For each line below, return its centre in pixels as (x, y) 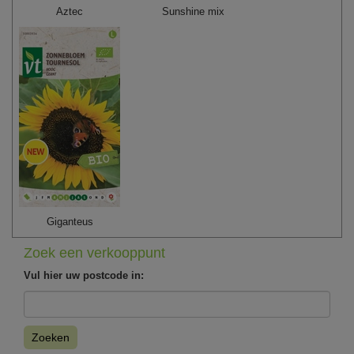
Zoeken (51, 337)
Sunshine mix (194, 11)
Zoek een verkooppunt (94, 252)
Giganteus (70, 221)
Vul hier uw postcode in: (84, 275)
